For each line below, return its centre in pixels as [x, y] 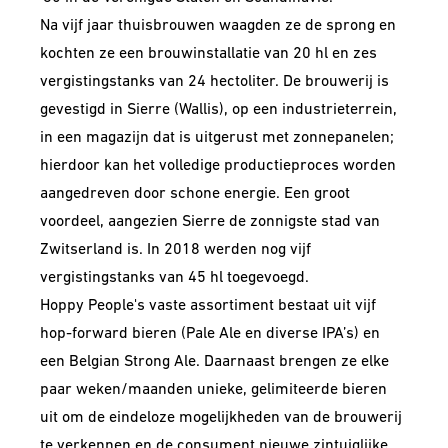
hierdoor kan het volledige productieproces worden [218, 166]
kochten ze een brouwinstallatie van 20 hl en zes [208, 54]
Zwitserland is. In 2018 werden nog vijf [175, 250]
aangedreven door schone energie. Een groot [195, 194]
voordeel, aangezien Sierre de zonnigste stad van [210, 222]
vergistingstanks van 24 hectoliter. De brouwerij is [214, 82]
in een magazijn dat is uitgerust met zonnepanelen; [217, 138]
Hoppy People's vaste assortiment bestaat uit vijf [208, 306]
